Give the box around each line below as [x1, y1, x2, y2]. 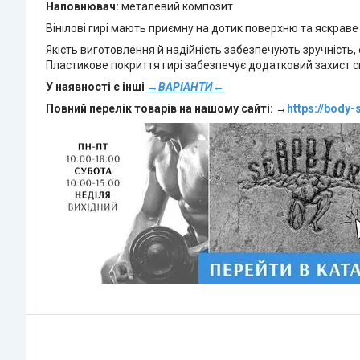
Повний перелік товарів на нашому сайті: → [46, 102, 287, 116]
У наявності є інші [46, 80, 145, 94]
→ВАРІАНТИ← [147, 80, 224, 94]
